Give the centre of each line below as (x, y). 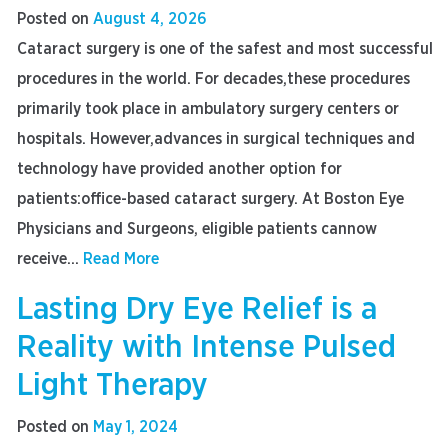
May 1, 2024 (135, 427)
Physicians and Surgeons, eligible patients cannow (197, 229)
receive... (50, 259)
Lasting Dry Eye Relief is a (197, 309)
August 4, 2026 (150, 19)
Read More (121, 259)
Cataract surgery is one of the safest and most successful (225, 49)
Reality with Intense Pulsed (206, 347)
